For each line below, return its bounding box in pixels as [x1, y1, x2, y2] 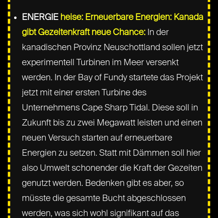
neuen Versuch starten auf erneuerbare [22, 133, 173, 143]
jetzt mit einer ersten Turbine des [22, 88, 147, 97]
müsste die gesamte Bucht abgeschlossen [22, 194, 186, 203]
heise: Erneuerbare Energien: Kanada [60, 13, 204, 22]
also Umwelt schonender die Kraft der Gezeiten [22, 163, 203, 173]
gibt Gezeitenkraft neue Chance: [22, 28, 146, 37]
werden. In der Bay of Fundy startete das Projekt [22, 73, 203, 82]
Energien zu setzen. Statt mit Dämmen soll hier [22, 148, 201, 158]
